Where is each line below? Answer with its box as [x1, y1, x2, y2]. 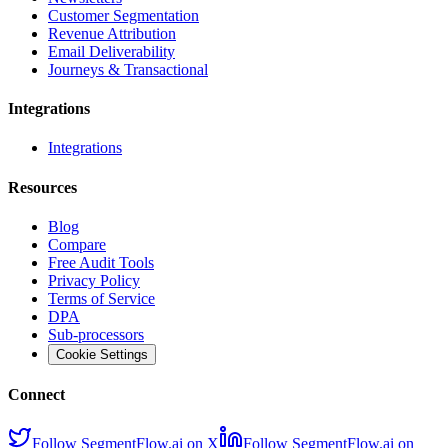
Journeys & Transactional [48, 60, 208, 78]
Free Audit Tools [48, 253, 154, 271]
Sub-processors [48, 325, 144, 343]
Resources [8, 178, 77, 196]
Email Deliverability [48, 42, 175, 60]
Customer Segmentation [48, 6, 199, 24]
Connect [8, 386, 65, 404]
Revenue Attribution [48, 24, 176, 42]
